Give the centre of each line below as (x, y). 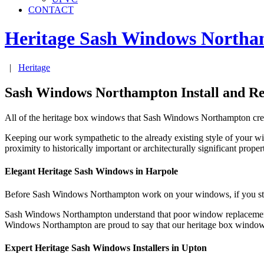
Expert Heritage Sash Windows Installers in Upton (106, 248)
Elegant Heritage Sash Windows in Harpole (91, 171)
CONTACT (51, 10)
